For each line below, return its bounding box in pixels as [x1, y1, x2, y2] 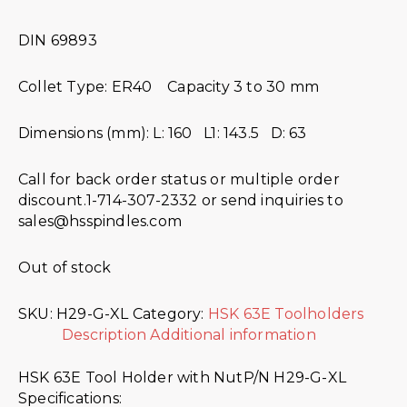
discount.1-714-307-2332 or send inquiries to [18, 192, 343, 210]
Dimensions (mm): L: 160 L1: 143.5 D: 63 [18, 124, 307, 143]
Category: [132, 305, 208, 323]
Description [62, 326, 147, 344]
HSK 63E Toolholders [207, 305, 364, 323]
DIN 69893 [18, 32, 97, 50]
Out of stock [18, 259, 112, 277]
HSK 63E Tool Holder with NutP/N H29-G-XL [18, 369, 347, 387]
